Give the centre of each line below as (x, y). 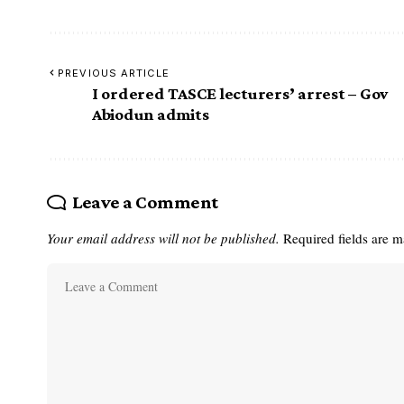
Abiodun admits (151, 115)
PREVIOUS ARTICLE (114, 73)
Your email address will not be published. (163, 239)
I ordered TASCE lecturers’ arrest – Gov (240, 94)
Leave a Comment (145, 202)
